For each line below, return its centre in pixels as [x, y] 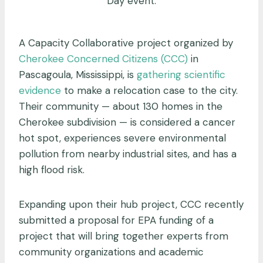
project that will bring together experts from [124, 236]
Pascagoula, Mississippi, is [78, 75]
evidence [40, 91]
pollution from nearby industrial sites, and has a [128, 154]
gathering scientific [181, 75]
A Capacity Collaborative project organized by [126, 43]
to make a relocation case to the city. [149, 91]
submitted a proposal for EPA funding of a [116, 220]
